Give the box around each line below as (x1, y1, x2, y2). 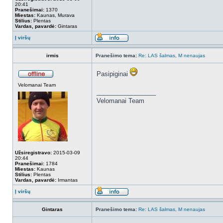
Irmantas (56, 177, 78, 183)
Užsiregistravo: (15, 150, 52, 155)
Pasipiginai (97, 70, 130, 78)
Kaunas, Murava (35, 12, 75, 18)
